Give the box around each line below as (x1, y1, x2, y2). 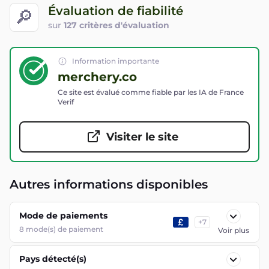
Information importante (72, 56, 159, 65)
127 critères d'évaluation (64, 19, 169, 31)
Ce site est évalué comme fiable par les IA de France (58, 88, 244, 97)
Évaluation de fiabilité (48, 3, 183, 18)
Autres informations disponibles (10, 177, 208, 192)
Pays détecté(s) (19, 253, 86, 264)
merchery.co (58, 70, 137, 84)
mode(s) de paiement (26, 225, 103, 234)
